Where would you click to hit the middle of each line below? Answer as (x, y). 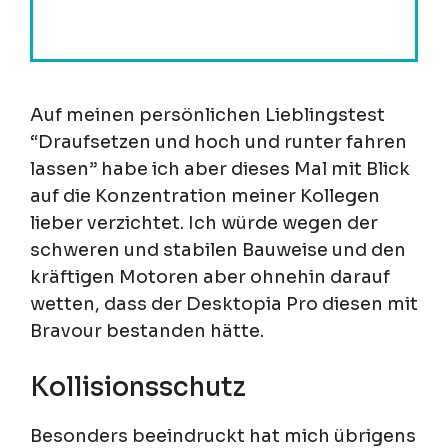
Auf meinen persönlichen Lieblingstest (207, 115)
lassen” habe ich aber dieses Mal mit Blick (220, 169)
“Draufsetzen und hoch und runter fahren (218, 142)
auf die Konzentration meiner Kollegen (205, 196)
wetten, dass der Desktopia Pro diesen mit (224, 304)
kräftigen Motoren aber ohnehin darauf (210, 277)
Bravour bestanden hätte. (147, 331)
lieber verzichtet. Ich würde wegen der (204, 223)
